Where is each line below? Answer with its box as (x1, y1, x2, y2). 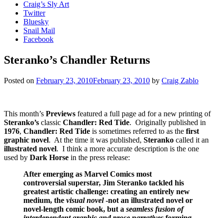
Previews (46, 109, 75, 118)
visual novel (66, 196, 104, 204)
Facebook (23, 35, 54, 43)
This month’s (4, 109, 46, 118)
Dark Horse (30, 153, 69, 162)
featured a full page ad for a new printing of (75, 109, 211, 118)
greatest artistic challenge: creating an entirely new (23, 187, 190, 196)
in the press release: (69, 153, 130, 162)
